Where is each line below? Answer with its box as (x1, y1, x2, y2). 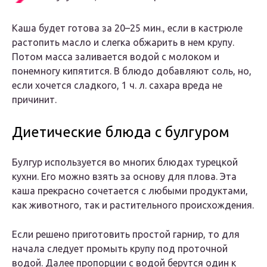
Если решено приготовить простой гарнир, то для (12, 229, 240, 240)
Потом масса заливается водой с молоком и (12, 51, 219, 63)
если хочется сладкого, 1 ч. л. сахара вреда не (12, 80, 222, 91)
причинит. (12, 94, 57, 105)
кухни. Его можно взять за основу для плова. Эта (12, 171, 237, 182)
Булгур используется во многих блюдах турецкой (12, 157, 238, 168)
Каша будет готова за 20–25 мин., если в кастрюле (12, 23, 243, 34)
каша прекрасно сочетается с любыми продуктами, (12, 185, 248, 197)
